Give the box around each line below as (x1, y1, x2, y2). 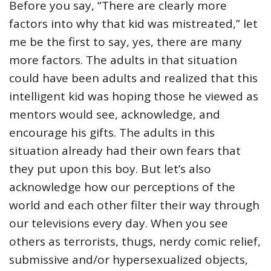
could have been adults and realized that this (9, 70, 258, 87)
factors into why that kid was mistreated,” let (9, 16, 258, 32)
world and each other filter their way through (9, 197, 260, 214)
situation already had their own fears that (9, 143, 241, 159)
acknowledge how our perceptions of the (9, 179, 235, 195)
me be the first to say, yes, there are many (9, 34, 242, 50)
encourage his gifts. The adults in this (9, 125, 215, 141)
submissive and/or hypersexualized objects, (9, 252, 248, 268)
